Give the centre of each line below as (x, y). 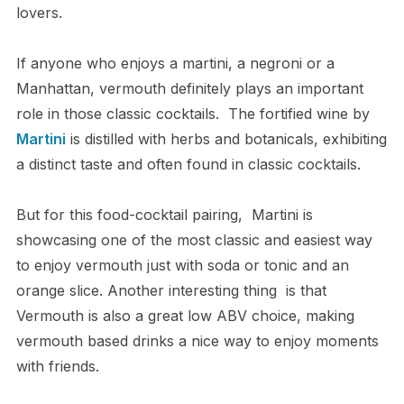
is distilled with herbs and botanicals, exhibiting (226, 139)
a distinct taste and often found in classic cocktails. (188, 164)
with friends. (57, 366)
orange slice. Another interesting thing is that (171, 290)
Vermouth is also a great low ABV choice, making (185, 316)
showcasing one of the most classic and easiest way (194, 240)
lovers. (39, 13)
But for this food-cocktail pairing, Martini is (164, 215)
